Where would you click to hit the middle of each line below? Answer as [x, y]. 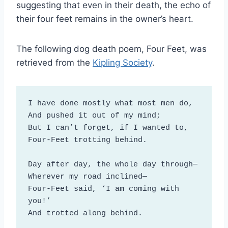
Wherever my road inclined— [90, 177]
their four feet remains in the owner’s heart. [105, 19]
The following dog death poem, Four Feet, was [111, 49]
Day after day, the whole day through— [112, 164]
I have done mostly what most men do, [112, 103]
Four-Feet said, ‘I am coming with [103, 189]
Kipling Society [122, 63]
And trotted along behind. [87, 213]
